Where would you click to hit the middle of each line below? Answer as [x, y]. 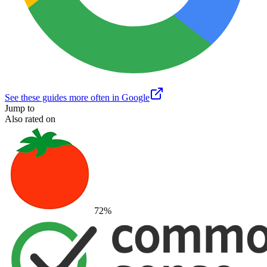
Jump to [20, 108]
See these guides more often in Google [77, 97]
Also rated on [30, 119]
